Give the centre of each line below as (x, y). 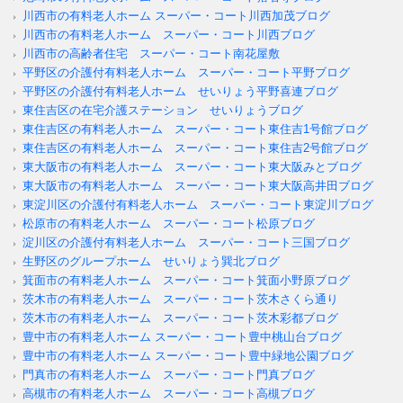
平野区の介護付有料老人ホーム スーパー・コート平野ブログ (186, 72)
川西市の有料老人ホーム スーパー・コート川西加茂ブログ (176, 15)
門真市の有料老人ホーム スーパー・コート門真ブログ (169, 374)
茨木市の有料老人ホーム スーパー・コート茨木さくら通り (180, 299)
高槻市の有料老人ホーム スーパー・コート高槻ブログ (169, 393)
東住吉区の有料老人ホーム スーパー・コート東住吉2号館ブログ (195, 148)
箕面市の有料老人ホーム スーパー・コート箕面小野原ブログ (186, 280)
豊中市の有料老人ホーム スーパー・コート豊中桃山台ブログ (182, 336)
